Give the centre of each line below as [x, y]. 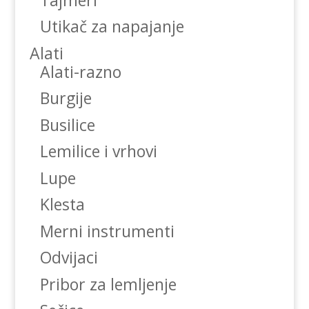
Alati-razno [80, 71]
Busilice [67, 124]
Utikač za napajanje [112, 27]
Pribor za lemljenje [108, 284]
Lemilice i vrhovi [98, 151]
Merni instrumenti [107, 231]
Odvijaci [69, 258]
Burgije [66, 98]
